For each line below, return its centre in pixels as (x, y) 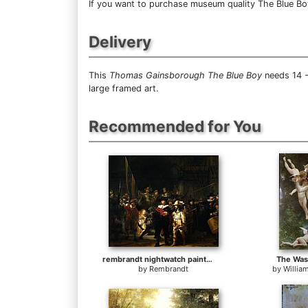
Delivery (120, 42)
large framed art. (124, 89)
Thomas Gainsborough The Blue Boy (186, 76)
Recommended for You (175, 126)
